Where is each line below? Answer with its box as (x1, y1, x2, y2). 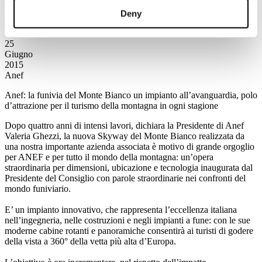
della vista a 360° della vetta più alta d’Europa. (5, 236, 176, 246)
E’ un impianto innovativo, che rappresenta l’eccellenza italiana (5, 205, 237, 215)
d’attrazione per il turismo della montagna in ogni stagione (5, 101, 218, 111)
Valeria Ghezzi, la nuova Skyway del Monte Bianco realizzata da (5, 131, 244, 141)
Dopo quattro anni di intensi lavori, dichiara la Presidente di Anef (5, 120, 244, 130)
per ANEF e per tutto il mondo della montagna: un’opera (5, 152, 213, 162)
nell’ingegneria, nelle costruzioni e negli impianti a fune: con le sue (5, 215, 250, 225)
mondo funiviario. (5, 184, 71, 194)
